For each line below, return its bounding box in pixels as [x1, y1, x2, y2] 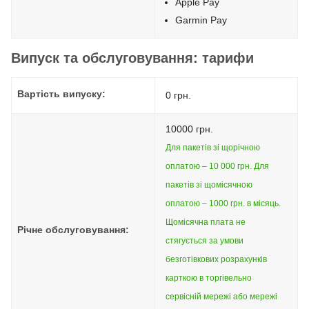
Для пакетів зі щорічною [166, 143, 260, 152]
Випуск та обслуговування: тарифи [11, 50, 254, 66]
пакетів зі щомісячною [166, 180, 252, 190]
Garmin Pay [175, 14, 227, 26]
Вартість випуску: [17, 88, 106, 99]
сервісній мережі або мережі [166, 292, 277, 301]
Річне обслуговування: [17, 224, 129, 235]
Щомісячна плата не [166, 217, 246, 227]
